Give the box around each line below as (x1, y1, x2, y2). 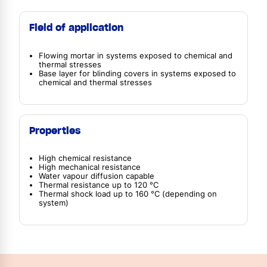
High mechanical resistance (39, 163, 141, 172)
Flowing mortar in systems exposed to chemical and (39, 51, 232, 60)
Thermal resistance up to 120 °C (39, 181, 159, 190)
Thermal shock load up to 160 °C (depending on (39, 190, 217, 199)
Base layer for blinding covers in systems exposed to (39, 69, 236, 78)
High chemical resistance (39, 154, 132, 163)
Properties (29, 124, 80, 136)
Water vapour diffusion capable (39, 172, 154, 181)
